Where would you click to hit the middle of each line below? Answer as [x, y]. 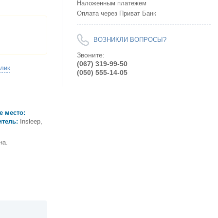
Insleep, [31, 121]
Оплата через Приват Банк [117, 14]
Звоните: [91, 55]
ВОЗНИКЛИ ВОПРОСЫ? [130, 40]
